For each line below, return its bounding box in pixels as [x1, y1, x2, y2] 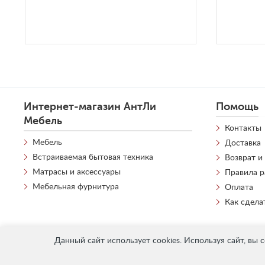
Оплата [225, 183, 254, 192]
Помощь [216, 100, 259, 112]
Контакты [225, 124, 262, 132]
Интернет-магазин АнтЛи [24, 100, 156, 112]
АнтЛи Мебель [27, 250, 80, 258]
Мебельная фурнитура [33, 182, 119, 191]
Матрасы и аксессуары [33, 167, 121, 176]
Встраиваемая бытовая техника [33, 153, 153, 161]
